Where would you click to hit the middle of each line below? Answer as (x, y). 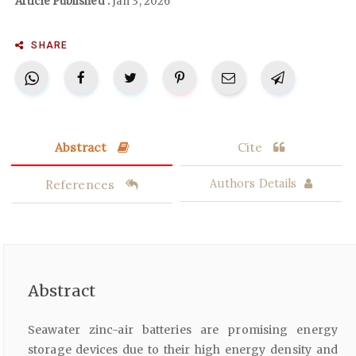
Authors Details (253, 184)
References (81, 185)
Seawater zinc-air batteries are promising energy (183, 330)
